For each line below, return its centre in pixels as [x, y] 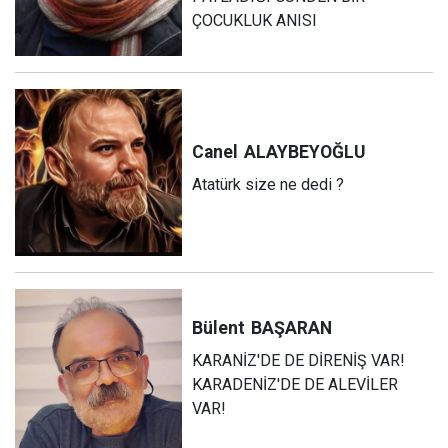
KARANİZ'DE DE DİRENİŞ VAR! [299, 361]
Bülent [219, 328]
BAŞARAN [292, 328]
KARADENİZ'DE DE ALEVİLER [295, 385]
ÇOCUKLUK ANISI [255, 20]
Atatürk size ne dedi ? [268, 185]
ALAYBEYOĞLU [305, 152]
